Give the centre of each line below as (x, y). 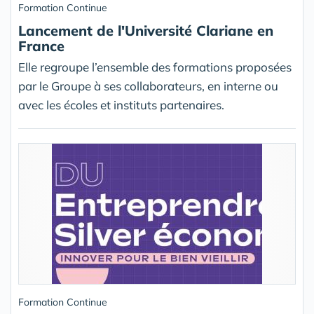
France (41, 46)
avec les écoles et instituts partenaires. (121, 105)
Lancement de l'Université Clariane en (146, 31)
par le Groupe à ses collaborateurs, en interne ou (148, 86)
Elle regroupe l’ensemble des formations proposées (155, 67)
